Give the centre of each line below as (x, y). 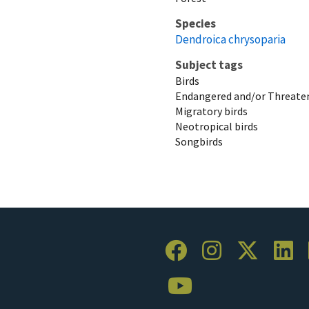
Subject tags (209, 64)
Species (196, 23)
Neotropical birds (217, 126)
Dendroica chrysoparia (230, 39)
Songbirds (199, 141)
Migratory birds (211, 111)
